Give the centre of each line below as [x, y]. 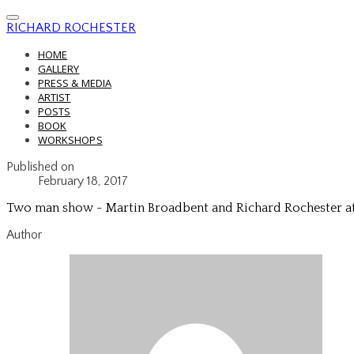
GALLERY [59, 69]
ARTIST [55, 97]
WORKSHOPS [70, 140]
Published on [40, 167]
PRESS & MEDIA [75, 83]
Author [24, 235]
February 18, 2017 [83, 181]
